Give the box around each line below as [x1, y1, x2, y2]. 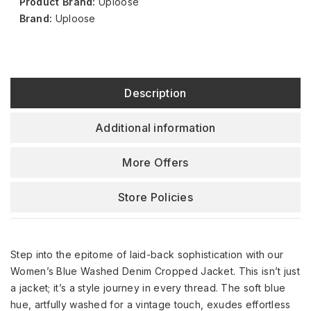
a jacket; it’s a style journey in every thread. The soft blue [10, 282, 286, 294]
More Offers [122, 155, 189, 170]
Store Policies [117, 190, 194, 205]
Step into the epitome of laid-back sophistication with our [10, 249, 284, 261]
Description [124, 86, 187, 101]
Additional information [95, 121, 216, 135]
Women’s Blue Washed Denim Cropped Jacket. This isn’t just [10, 265, 301, 278]
